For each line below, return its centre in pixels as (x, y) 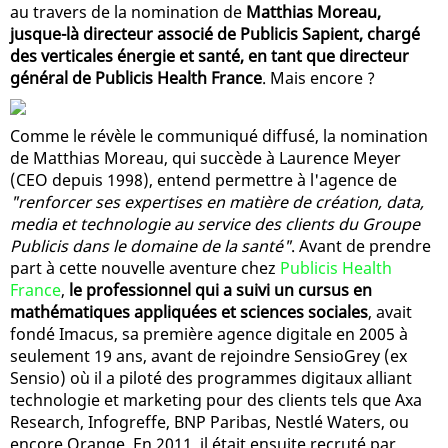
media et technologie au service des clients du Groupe (215, 223)
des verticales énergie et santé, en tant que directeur (209, 55)
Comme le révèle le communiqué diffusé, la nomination (219, 135)
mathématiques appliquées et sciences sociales (189, 311)
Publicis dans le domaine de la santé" (150, 245)
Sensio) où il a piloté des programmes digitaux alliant (211, 377)
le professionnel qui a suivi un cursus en (220, 289)
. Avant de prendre (361, 245)
